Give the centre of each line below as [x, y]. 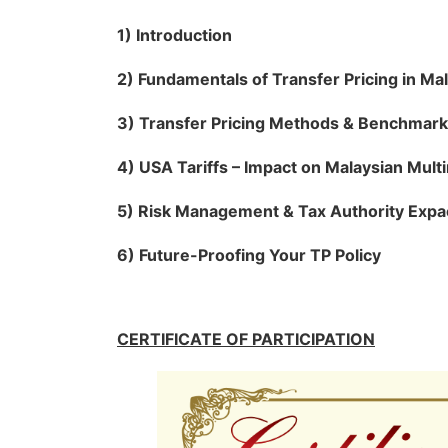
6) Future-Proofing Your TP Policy [249, 255]
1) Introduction [174, 35]
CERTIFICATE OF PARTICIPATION [246, 339]
